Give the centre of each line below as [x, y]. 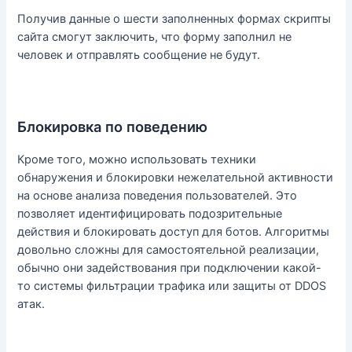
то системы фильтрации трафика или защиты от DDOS [172, 286]
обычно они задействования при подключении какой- [170, 268]
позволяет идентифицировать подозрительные [150, 214]
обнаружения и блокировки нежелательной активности [176, 178]
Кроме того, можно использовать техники [137, 160]
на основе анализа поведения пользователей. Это [158, 196]
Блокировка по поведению [113, 127]
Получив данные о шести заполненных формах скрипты [174, 19]
